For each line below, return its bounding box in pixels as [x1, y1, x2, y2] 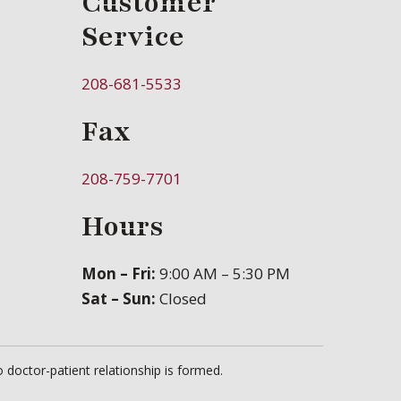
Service [81, 17, 184, 55]
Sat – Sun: [81, 287, 156, 309]
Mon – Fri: [81, 262, 156, 284]
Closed [156, 287, 207, 309]
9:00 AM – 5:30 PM [156, 262, 290, 284]
